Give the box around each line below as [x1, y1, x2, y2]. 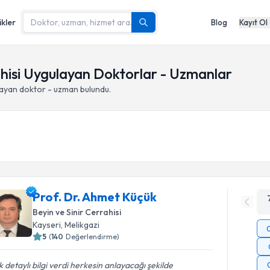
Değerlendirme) [66, 232, 120, 241]
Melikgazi [64, 219, 100, 230]
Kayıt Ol [239, 17, 268, 27]
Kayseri [33, 219, 61, 230]
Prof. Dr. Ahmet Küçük [33, 189, 157, 204]
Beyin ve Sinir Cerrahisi [33, 207, 122, 218]
